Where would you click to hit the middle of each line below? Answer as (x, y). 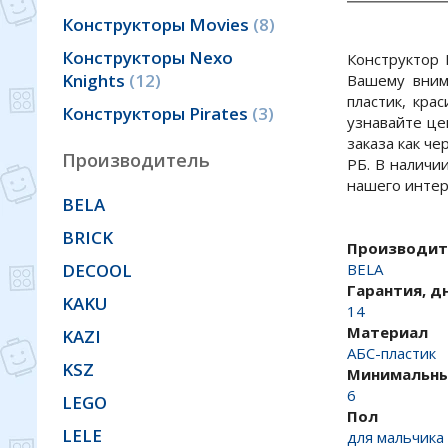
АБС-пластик (391, 352)
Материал (387, 331)
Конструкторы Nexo (147, 57)
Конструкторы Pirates (157, 113)
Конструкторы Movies (157, 24)
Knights (95, 80)
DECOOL (97, 270)
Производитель (143, 160)
